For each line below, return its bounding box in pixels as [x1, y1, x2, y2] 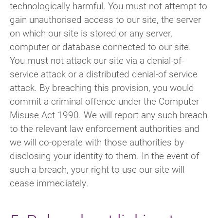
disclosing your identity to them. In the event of [10, 149, 199, 162]
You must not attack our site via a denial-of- [10, 54, 184, 67]
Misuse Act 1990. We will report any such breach [10, 109, 207, 121]
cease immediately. [10, 177, 89, 189]
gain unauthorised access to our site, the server [10, 13, 201, 26]
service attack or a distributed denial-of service [10, 68, 198, 80]
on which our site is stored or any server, [10, 27, 172, 39]
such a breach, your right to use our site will [10, 163, 184, 176]
